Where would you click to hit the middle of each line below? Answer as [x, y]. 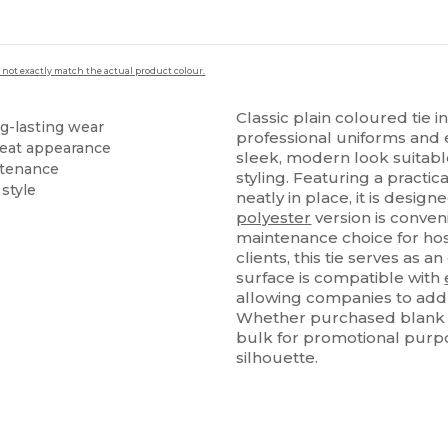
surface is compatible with [340, 278]
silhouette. [277, 358]
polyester [274, 218]
